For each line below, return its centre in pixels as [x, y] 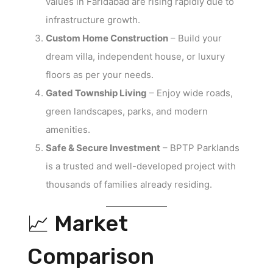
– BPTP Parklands [200, 147]
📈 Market [78, 223]
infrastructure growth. [93, 19]
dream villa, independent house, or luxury [135, 56]
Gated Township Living [96, 93]
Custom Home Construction [107, 38]
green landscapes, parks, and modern [127, 111]
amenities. [68, 129]
